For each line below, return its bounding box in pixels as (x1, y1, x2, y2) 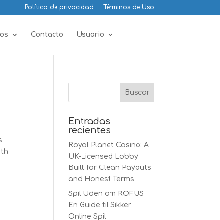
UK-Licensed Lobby (68, 153, 138, 160)
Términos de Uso (103, 4, 154, 11)
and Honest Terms (68, 175, 135, 183)
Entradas (68, 116, 110, 126)
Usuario (76, 31, 105, 38)
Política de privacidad (24, 4, 94, 11)
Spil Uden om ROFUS (68, 190, 144, 197)
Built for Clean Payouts (68, 164, 152, 171)
